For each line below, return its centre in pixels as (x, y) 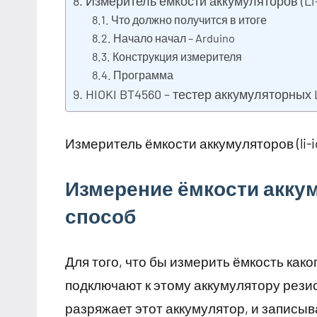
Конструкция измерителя (178, 57)
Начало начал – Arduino (174, 38)
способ (100, 216)
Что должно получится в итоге (189, 20)
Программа (144, 75)
